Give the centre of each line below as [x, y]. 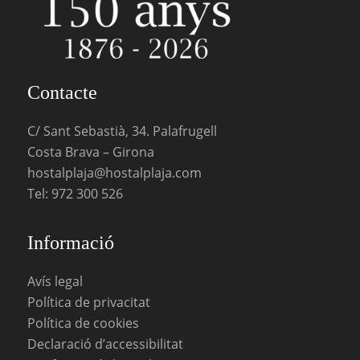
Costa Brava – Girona [90, 151]
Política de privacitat [88, 303]
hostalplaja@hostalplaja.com [114, 172]
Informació [70, 243]
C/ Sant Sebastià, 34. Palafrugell [122, 131]
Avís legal [55, 282]
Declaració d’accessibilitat [105, 344]
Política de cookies [83, 323]
